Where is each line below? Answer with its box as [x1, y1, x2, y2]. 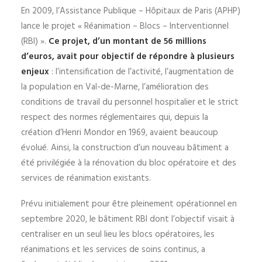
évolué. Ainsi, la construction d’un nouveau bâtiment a [21, 141, 229, 155]
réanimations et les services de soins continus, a [21, 243, 205, 257]
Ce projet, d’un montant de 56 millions [49, 35, 206, 49]
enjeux [21, 65, 49, 79]
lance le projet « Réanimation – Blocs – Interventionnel [21, 19, 229, 33]
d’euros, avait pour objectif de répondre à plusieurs [21, 50, 235, 64]
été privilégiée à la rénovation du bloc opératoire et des [21, 156, 236, 170]
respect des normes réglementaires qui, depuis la [21, 111, 208, 125]
